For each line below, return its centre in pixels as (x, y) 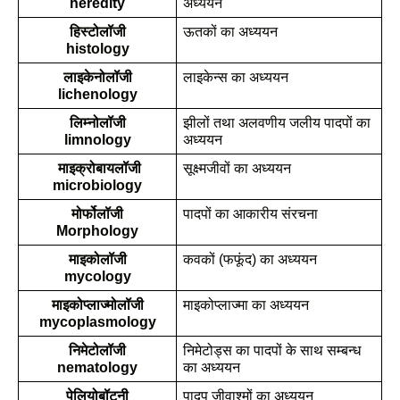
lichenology (97, 94)
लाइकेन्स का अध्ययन (235, 77)
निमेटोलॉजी (97, 350)
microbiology (97, 185)
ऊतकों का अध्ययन (230, 32)
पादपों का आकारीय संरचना (250, 214)
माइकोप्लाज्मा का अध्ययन (246, 305)
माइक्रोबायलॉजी (99, 168)
